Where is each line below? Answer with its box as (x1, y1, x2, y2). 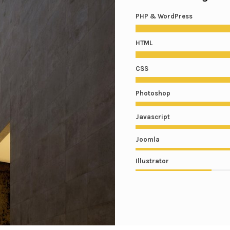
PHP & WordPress (136, 12, 193, 21)
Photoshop (136, 89, 170, 98)
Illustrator (136, 157, 169, 165)
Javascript (136, 113, 170, 121)
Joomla (136, 136, 160, 144)
